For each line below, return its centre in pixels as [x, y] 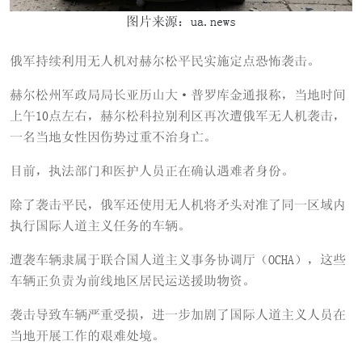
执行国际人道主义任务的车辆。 [100, 226]
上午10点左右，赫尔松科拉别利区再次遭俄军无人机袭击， [178, 116]
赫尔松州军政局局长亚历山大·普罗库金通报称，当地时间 [178, 95]
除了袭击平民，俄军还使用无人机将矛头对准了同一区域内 [178, 205]
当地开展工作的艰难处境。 [87, 336]
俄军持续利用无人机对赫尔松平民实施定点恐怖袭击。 [165, 61]
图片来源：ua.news [181, 21]
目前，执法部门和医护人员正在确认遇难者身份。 [152, 171]
